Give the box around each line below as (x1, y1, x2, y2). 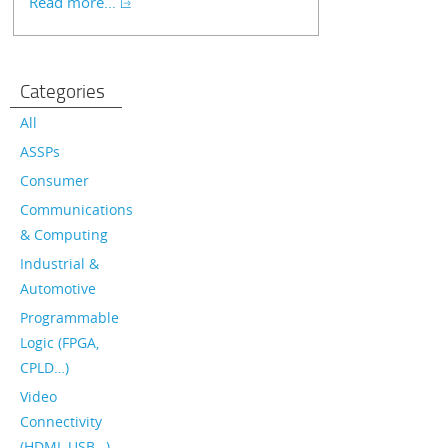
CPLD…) (20, 358, 69, 377)
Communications (20, 200, 133, 219)
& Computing (20, 225, 108, 244)
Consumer (20, 171, 89, 190)
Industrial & (20, 254, 99, 273)
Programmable (20, 308, 119, 327)
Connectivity (20, 412, 102, 431)
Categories (20, 78, 105, 104)
